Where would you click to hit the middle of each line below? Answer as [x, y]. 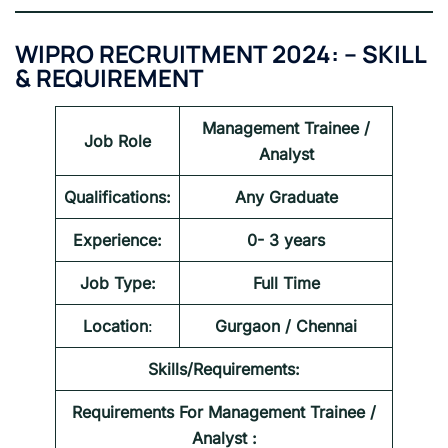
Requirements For [140, 411]
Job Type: [117, 282]
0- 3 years [286, 239]
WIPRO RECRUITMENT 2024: [179, 53]
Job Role [117, 140]
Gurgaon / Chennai [286, 325]
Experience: [117, 239]
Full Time [286, 282]
